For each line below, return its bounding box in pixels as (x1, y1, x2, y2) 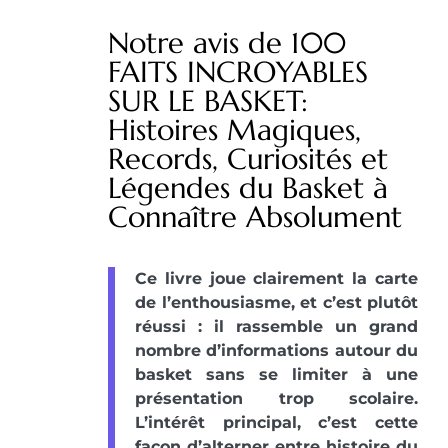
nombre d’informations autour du (135, 340, 418, 360)
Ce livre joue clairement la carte (135, 268, 418, 288)
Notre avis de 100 (108, 24, 346, 61)
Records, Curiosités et (108, 140, 388, 177)
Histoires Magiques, (108, 111, 361, 148)
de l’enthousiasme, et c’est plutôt (135, 292, 418, 312)
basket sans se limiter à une (135, 364, 418, 384)
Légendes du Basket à (108, 169, 388, 206)
